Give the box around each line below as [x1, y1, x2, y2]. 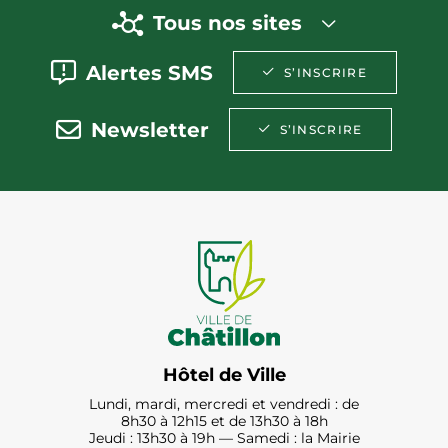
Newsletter [90, 117, 209, 142]
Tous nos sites [153, 11, 302, 36]
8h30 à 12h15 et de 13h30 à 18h [120, 412, 328, 431]
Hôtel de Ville [162, 364, 286, 387]
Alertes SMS [86, 60, 214, 85]
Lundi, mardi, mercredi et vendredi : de [89, 395, 359, 414]
